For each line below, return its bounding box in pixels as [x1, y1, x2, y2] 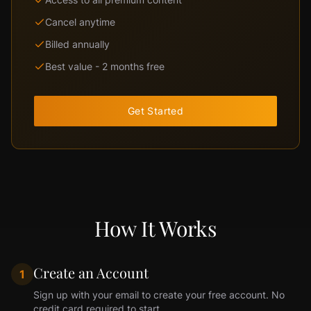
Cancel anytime [45, 16, 115, 28]
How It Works [94, 215, 217, 242]
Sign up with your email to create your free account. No [33, 289, 285, 301]
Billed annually [45, 38, 110, 50]
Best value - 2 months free [45, 60, 165, 72]
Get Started [128, 105, 183, 117]
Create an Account [33, 263, 149, 282]
